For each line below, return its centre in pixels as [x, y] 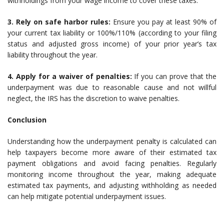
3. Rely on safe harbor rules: [59, 22]
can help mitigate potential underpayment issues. [87, 196]
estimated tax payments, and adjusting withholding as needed [112, 185]
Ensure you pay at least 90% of [163, 22]
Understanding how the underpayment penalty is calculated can [112, 141]
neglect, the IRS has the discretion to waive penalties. [93, 98]
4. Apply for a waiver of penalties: [70, 76]
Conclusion [27, 120]
